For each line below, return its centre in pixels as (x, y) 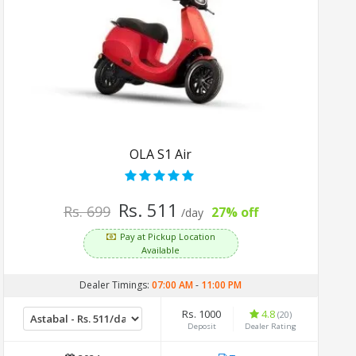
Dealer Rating (271, 326)
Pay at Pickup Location (168, 236)
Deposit (202, 326)
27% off (235, 212)
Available (161, 250)
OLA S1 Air (161, 154)
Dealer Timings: (116, 284)
